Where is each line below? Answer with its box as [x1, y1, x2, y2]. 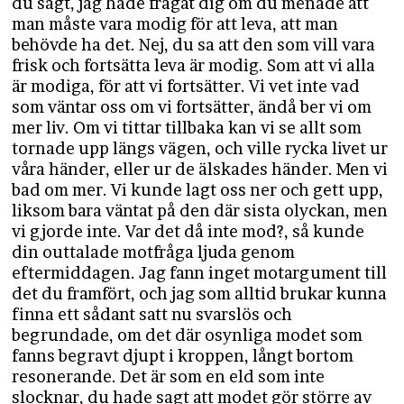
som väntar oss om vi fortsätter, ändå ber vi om [12, 97, 372, 116]
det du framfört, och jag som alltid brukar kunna [12, 284, 388, 303]
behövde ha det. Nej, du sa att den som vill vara [12, 35, 376, 54]
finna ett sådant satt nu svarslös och [12, 305, 293, 324]
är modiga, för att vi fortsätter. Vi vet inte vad [12, 77, 364, 96]
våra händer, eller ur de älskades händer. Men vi [12, 160, 389, 179]
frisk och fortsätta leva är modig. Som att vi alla [12, 56, 376, 75]
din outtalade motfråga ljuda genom [12, 243, 296, 262]
